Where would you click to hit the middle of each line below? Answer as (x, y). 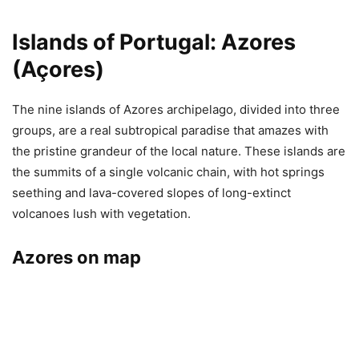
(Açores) (58, 70)
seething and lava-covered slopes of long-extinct (151, 193)
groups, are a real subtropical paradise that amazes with (170, 131)
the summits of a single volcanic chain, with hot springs (168, 172)
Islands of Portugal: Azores (154, 42)
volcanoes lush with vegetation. (101, 214)
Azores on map (77, 258)
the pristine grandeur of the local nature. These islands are (179, 151)
